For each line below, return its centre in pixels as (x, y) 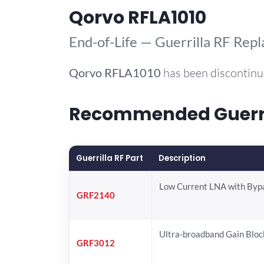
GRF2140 (96, 195)
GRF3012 (96, 242)
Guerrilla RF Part (110, 158)
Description (182, 158)
